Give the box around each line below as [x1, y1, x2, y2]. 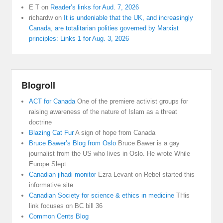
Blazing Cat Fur [29, 128, 74, 136]
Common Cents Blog [29, 212, 89, 220]
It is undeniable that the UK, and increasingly [64, 13, 194, 21]
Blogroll [21, 78, 56, 92]
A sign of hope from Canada [74, 128, 156, 136]
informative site [29, 181, 74, 189]
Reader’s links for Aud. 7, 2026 [50, 3, 139, 11]
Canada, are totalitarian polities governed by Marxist [29, 24, 179, 32]
